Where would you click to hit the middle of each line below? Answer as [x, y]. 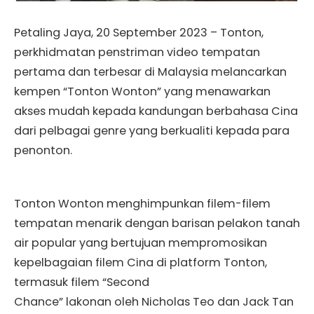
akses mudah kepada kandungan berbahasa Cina [156, 111]
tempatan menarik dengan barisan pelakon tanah [157, 223]
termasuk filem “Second [82, 282]
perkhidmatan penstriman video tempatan [137, 52]
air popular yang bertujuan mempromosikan [141, 243]
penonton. [43, 150]
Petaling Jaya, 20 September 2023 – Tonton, [139, 32]
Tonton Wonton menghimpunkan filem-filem [142, 203]
